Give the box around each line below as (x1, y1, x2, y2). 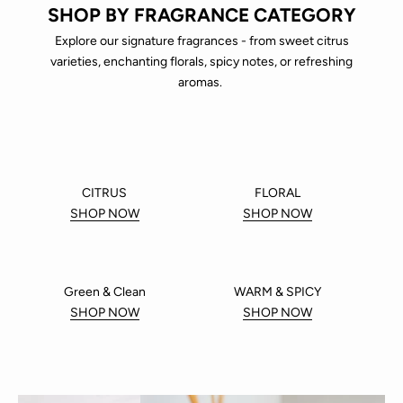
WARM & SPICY (233, 283, 321, 300)
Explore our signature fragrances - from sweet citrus (54, 32, 349, 49)
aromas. (178, 74, 225, 90)
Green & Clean (63, 283, 146, 300)
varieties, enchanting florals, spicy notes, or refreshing (50, 53, 353, 69)
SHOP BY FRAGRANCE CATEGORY (47, 3, 356, 26)
